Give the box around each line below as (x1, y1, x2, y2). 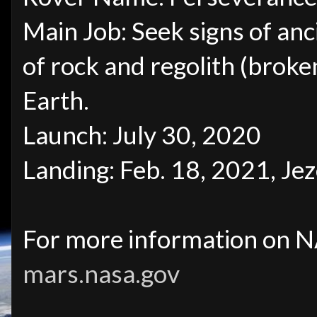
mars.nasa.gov (23, 258, 180, 289)
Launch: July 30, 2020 (23, 120, 261, 151)
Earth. (23, 85, 89, 116)
